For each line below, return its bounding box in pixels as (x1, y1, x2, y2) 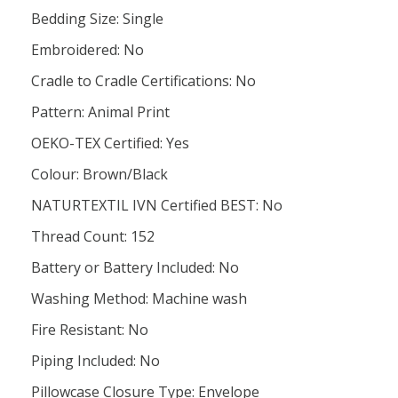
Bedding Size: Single (31, 9, 163, 28)
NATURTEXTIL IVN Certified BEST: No (31, 195, 283, 215)
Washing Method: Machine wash (31, 289, 247, 308)
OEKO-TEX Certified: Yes (31, 133, 189, 153)
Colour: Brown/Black (31, 164, 168, 184)
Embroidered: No (31, 40, 144, 60)
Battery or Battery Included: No (31, 258, 239, 277)
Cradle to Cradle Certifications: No (31, 71, 256, 91)
